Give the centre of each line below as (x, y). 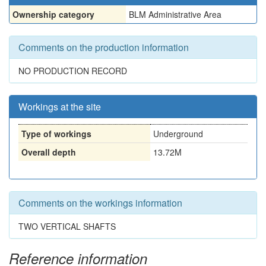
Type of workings (56, 134)
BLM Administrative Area (175, 14)
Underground (178, 134)
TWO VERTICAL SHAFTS (67, 226)
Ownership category (53, 14)
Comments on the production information (104, 47)
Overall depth (49, 152)
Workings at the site (60, 107)
